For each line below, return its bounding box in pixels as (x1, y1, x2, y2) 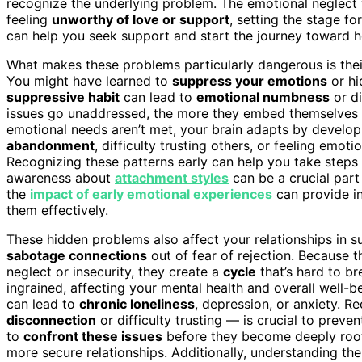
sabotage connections (6, 246, 147, 263)
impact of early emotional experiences (30, 185, 272, 202)
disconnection (6, 311, 96, 328)
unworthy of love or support (52, 11, 229, 27)
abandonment (6, 137, 95, 154)
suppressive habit (6, 88, 120, 105)
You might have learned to (6, 72, 172, 89)
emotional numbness (196, 88, 330, 105)
